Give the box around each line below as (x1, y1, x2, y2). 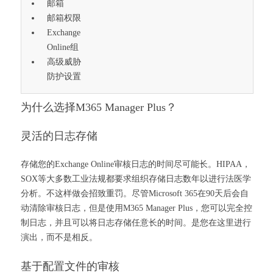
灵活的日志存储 (20, 130, 97, 142)
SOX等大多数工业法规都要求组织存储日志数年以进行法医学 (20, 174, 251, 183)
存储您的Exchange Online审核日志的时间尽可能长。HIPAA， (20, 160, 250, 169)
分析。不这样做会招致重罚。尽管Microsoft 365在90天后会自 (20, 189, 249, 198)
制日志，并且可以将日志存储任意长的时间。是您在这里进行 (20, 218, 251, 227)
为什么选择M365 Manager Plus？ (20, 101, 177, 113)
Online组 (47, 43, 79, 52)
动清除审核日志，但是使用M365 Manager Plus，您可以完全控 (20, 204, 252, 213)
